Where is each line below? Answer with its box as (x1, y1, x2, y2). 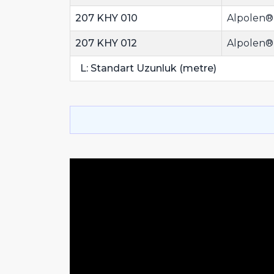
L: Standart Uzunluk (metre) (75, 62, 217, 75)
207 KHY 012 (75, 37, 137, 50)
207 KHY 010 (75, 12, 138, 24)
